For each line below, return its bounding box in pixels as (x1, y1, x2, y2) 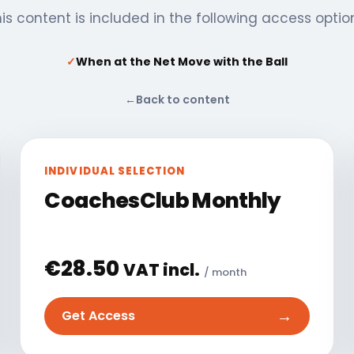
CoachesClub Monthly (44, 185, 281, 215)
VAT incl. (123, 258, 201, 281)
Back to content (135, 91, 230, 107)
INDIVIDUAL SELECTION (44, 163, 186, 179)
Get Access (62, 307, 136, 326)
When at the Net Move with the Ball (76, 53, 288, 70)
